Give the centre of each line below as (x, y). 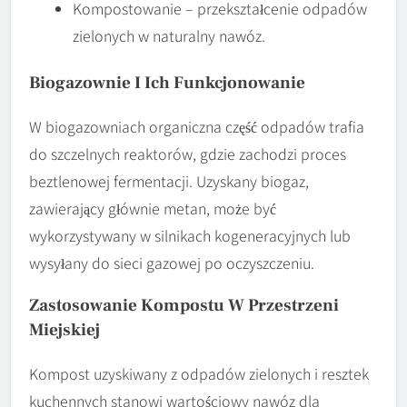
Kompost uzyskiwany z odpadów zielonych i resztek (199, 373)
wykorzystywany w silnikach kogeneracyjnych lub (190, 235)
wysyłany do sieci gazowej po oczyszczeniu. (172, 262)
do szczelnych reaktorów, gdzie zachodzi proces (188, 153)
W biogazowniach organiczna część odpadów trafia (197, 126)
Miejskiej (65, 329)
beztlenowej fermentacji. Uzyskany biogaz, (169, 180)
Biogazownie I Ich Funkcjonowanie (167, 82)
